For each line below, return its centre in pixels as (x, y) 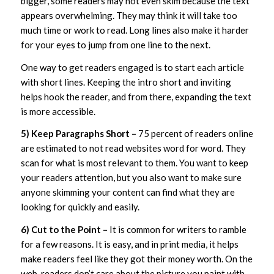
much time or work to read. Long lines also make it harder (135, 30)
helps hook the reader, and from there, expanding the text (136, 96)
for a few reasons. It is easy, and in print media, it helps (129, 244)
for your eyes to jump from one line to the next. (115, 44)
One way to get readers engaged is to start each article (132, 67)
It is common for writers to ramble (177, 229)
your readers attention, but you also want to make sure (131, 178)
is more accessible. (58, 111)
